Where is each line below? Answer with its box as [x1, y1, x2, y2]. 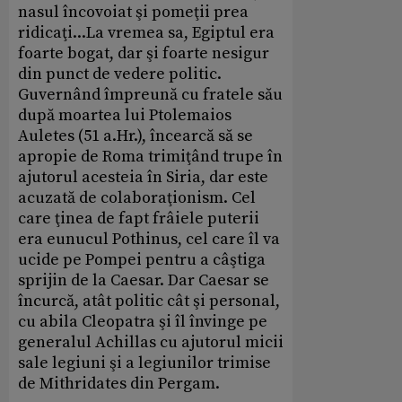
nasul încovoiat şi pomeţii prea [18, 2, 249, 23]
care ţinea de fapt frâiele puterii [18, 208, 259, 230]
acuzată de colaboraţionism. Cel [18, 188, 256, 209]
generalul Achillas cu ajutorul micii [18, 332, 284, 354]
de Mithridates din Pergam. [18, 373, 220, 395]
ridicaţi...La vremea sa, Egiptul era [18, 22, 275, 44]
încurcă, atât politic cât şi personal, [18, 291, 280, 312]
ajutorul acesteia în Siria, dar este [18, 167, 268, 188]
